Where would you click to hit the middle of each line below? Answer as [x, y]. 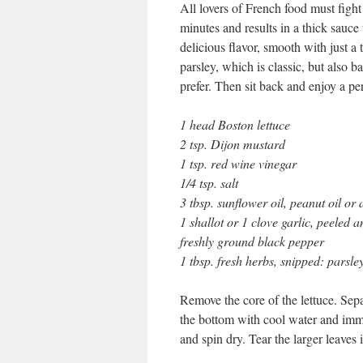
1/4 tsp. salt [209, 183]
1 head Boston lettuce [235, 124]
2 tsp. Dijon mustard [233, 144]
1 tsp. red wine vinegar [238, 163]
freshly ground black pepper [252, 241]
